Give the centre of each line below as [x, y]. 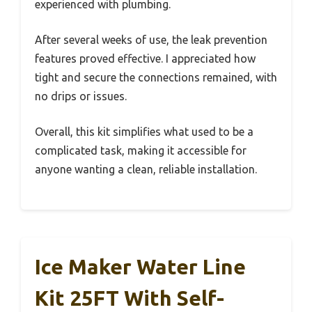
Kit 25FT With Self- [130, 298]
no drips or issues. [81, 96]
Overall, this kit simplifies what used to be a [144, 131]
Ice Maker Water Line [140, 266]
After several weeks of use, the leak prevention [151, 39]
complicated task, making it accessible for [141, 150]
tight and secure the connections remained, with [156, 77]
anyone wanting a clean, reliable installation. [146, 169]
